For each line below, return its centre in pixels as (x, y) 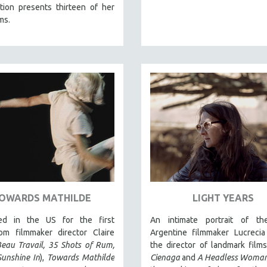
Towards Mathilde (81, 258)
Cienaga (165, 258)
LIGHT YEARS (223, 198)
